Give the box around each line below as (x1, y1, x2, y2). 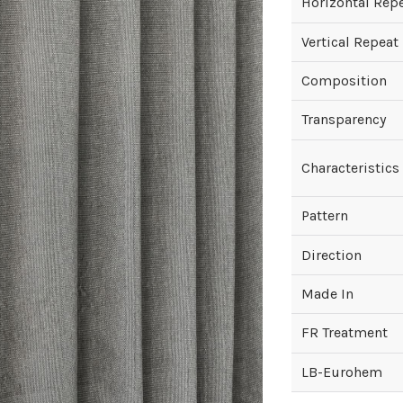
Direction (301, 246, 363, 264)
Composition (301, 72, 388, 90)
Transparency (301, 111, 387, 129)
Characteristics (301, 158, 400, 176)
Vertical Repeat (301, 32, 399, 50)
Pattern (301, 207, 349, 225)
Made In (301, 284, 354, 302)
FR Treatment (301, 324, 389, 342)
